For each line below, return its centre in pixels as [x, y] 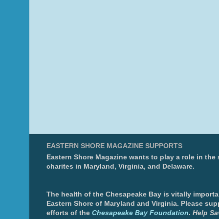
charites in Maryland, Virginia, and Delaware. [120, 166]
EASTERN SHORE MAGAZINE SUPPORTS [114, 146]
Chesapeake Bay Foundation [140, 213]
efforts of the [68, 213]
